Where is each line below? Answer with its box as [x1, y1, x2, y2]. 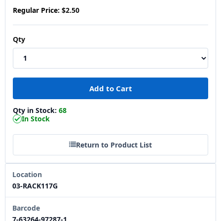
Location [12, 169, 42, 179]
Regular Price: [13, 5, 60, 15]
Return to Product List [76, 140, 152, 149]
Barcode [12, 203, 40, 213]
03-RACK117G [12, 181, 58, 190]
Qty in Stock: [13, 105, 59, 115]
